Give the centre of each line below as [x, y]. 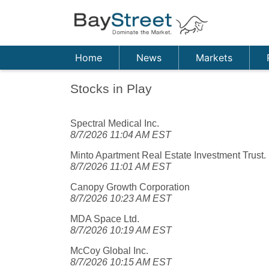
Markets [214, 58]
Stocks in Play [111, 89]
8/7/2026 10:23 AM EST [121, 198]
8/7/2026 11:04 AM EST [121, 135]
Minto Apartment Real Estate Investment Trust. [168, 155]
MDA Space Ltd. [105, 219]
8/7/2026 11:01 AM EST [121, 167]
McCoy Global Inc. [109, 251]
